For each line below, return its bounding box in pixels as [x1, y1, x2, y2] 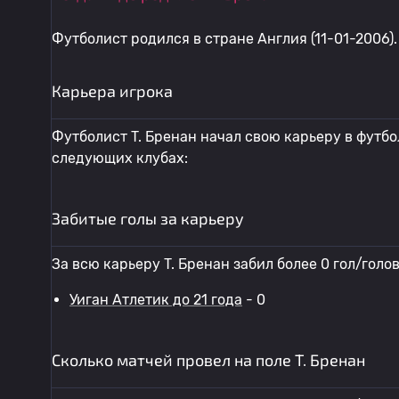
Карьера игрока [52, 81, 173, 101]
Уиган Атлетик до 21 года [69, 291, 242, 308]
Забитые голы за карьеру [52, 208, 244, 228]
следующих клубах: [52, 150, 188, 167]
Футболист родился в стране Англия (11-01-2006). [52, 30, 397, 47]
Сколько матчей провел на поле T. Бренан [52, 350, 365, 370]
